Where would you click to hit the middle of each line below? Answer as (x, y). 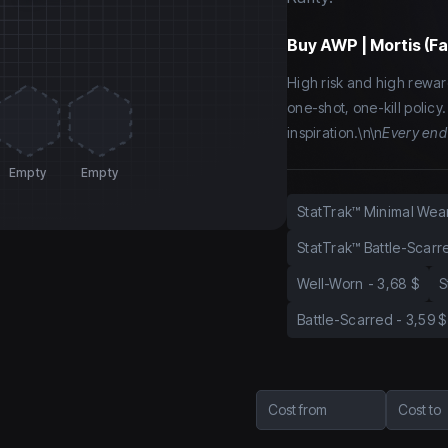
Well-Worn (331, 284)
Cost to (419, 410)
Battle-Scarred (345, 320)
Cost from (297, 410)
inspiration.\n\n (335, 133)
